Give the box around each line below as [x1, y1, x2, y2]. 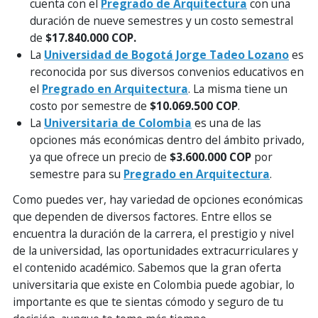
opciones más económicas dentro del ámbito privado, [30, 131, 305, 148]
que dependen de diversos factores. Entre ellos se [13, 208, 272, 224]
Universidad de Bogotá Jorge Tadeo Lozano [44, 46, 289, 62]
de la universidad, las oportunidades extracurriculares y [13, 242, 298, 258]
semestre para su [30, 165, 124, 182]
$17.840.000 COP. [45, 29, 136, 45]
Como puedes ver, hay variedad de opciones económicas [13, 191, 303, 207]
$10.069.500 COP [150, 97, 238, 114]
